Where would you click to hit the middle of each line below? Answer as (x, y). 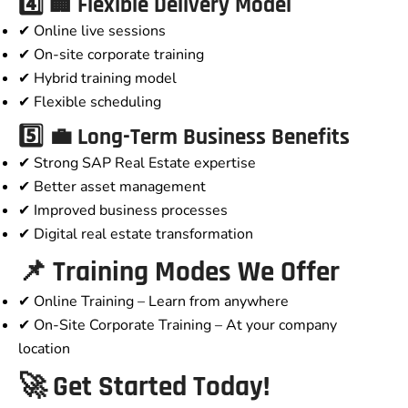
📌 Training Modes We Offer (179, 273)
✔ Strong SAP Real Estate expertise (137, 163)
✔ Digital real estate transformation (136, 235)
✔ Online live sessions (92, 31)
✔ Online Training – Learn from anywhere (153, 302)
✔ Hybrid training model (97, 79)
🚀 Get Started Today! (144, 388)
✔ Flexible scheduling (90, 102)
